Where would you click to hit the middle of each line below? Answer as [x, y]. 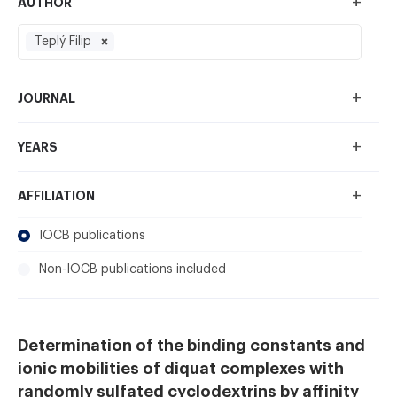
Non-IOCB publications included [132, 269]
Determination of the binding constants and [191, 346]
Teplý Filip [63, 42]
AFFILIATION [56, 196]
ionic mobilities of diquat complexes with [181, 369]
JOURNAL [47, 98]
